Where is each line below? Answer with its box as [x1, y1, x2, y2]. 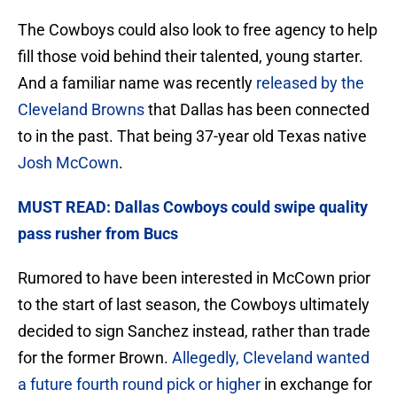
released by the [256, 74, 364, 93]
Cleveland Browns [18, 100, 144, 120]
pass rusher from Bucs [18, 224, 178, 244]
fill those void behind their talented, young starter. [18, 47, 363, 66]
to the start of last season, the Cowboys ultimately [18, 295, 370, 315]
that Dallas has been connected [144, 100, 370, 120]
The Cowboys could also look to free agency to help [18, 20, 378, 40]
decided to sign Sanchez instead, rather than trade [18, 322, 370, 341]
